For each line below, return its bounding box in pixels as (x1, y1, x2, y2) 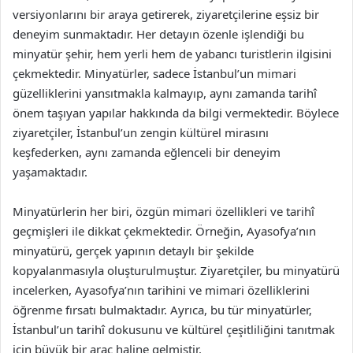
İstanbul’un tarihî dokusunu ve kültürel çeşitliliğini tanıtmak (13, 321, 335, 337)
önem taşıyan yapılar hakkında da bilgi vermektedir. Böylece (13, 104, 339, 121)
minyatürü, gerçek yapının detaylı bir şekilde (13, 242, 254, 258)
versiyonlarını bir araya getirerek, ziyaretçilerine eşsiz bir (13, 6, 319, 22)
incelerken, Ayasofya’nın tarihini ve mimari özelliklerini (13, 281, 310, 298)
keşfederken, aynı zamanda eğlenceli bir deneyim (13, 143, 281, 160)
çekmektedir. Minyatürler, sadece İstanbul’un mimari (13, 65, 296, 81)
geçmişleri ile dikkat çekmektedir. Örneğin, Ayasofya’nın (13, 222, 316, 239)
